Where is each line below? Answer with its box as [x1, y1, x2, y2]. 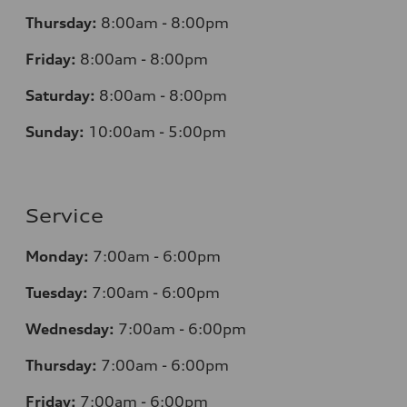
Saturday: [25, 85, 95, 104]
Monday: [25, 246, 89, 265]
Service [25, 203, 104, 227]
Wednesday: [25, 319, 114, 338]
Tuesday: [25, 283, 88, 302]
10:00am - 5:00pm [84, 122, 226, 141]
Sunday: [25, 122, 84, 141]
